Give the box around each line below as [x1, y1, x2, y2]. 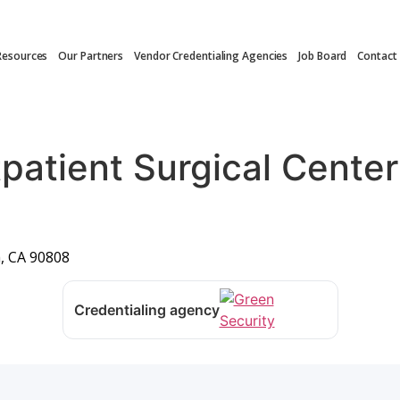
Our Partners [58, 48, 124, 63]
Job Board [298, 48, 347, 63]
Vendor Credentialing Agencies [134, 48, 288, 63]
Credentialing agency [73, 301, 220, 320]
